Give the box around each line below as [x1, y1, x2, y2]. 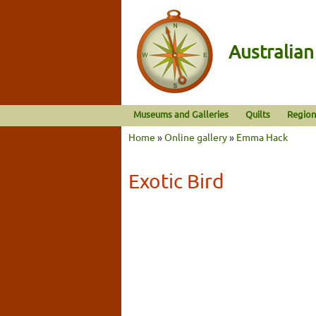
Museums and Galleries [133, 108, 229, 120]
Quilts [245, 108, 271, 120]
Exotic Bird [128, 169, 224, 193]
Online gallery [164, 130, 227, 143]
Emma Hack [236, 130, 288, 143]
